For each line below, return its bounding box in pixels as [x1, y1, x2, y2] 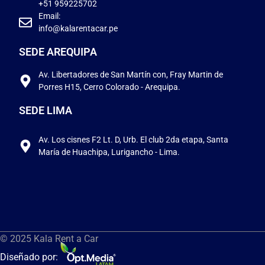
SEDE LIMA [19, 104, 72, 117]
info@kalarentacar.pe [38, 24, 118, 34]
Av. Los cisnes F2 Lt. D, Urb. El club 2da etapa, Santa [38, 135, 228, 145]
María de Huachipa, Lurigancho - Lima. [38, 147, 180, 157]
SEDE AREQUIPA [19, 46, 97, 59]
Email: [38, 11, 60, 21]
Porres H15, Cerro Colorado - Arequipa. [38, 82, 180, 92]
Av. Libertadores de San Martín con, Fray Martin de [38, 70, 223, 80]
